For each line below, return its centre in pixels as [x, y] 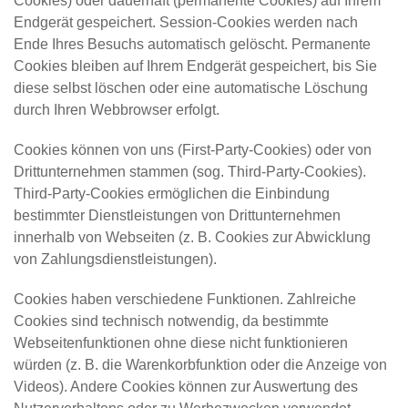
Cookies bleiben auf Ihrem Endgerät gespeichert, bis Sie [195, 66]
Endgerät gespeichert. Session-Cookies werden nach [186, 22]
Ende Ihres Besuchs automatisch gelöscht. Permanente [192, 44]
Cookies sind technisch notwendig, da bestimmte [171, 321]
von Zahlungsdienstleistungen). [115, 259]
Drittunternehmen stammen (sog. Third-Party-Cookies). [190, 172]
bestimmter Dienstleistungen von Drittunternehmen [177, 215]
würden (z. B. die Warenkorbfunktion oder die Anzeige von [200, 365]
